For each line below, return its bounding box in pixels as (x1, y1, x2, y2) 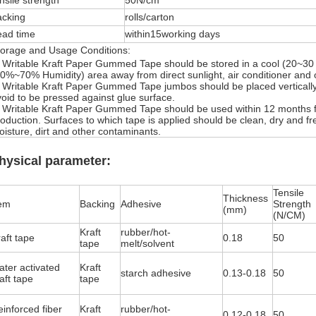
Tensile (273, 187, 304, 198)
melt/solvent (121, 238, 174, 249)
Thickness (223, 193, 268, 204)
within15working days (125, 28, 220, 39)
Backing (80, 198, 115, 209)
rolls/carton (125, 11, 174, 23)
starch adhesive (121, 267, 191, 279)
